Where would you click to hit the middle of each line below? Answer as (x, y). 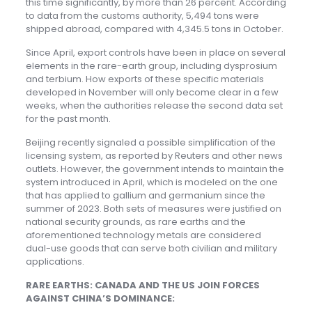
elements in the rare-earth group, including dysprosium (151, 66)
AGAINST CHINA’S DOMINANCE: (100, 299)
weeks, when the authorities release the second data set (154, 106)
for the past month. (68, 119)
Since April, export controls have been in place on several (155, 53)
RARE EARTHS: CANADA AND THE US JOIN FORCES (142, 286)
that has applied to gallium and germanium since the (145, 196)
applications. (55, 262)
